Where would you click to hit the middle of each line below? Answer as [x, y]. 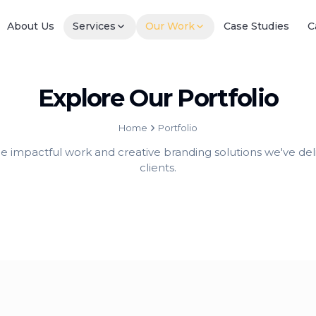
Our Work [170, 26]
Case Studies [256, 26]
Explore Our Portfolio [158, 98]
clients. [158, 168]
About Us [31, 26]
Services [95, 26]
